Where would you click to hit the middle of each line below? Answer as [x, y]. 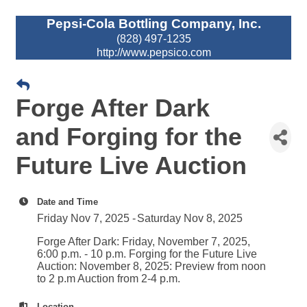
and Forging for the [129, 137]
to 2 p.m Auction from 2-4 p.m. [109, 279]
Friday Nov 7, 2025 [83, 218]
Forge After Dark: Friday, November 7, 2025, [144, 242]
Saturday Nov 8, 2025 [190, 218]
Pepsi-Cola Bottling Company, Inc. [153, 24]
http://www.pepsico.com [153, 52]
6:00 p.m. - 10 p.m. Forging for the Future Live [147, 254]
